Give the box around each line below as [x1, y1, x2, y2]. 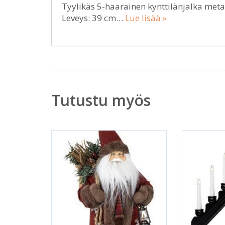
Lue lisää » [125, 12, 167, 24]
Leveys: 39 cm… [62, 12, 125, 24]
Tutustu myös [51, 90, 151, 110]
